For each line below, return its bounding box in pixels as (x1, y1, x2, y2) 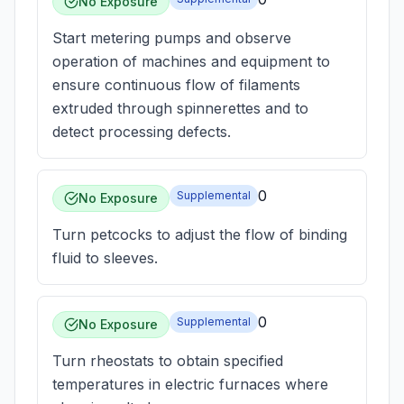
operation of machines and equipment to (52, 52, 330, 70)
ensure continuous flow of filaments (52, 76, 300, 94)
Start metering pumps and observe (52, 29, 291, 47)
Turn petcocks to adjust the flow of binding (52, 225, 347, 243)
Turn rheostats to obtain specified (52, 352, 283, 370)
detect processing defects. (52, 123, 231, 141)
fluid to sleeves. (52, 249, 158, 267)
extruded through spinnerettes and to (52, 99, 308, 117)
